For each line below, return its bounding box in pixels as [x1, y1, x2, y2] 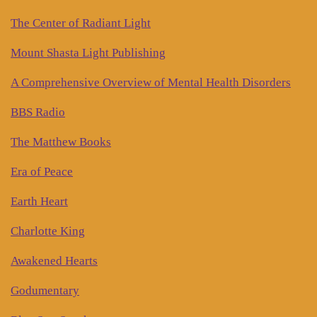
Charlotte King [11, 224, 85, 238]
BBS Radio [11, 105, 65, 120]
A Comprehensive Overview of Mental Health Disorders [11, 76, 291, 90]
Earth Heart [11, 195, 68, 209]
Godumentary [11, 284, 79, 298]
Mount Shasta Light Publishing [11, 46, 166, 60]
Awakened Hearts [11, 254, 98, 268]
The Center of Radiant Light [11, 16, 151, 30]
